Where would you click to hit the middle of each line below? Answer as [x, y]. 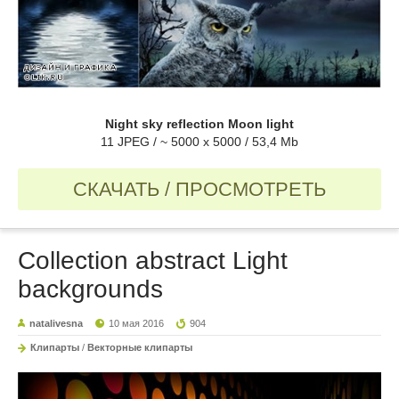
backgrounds [90, 289]
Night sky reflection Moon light [199, 124]
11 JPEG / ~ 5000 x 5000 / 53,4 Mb [199, 142]
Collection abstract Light [153, 261]
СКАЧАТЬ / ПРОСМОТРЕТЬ [199, 190]
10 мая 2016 [137, 324]
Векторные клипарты [140, 348]
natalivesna [56, 324]
